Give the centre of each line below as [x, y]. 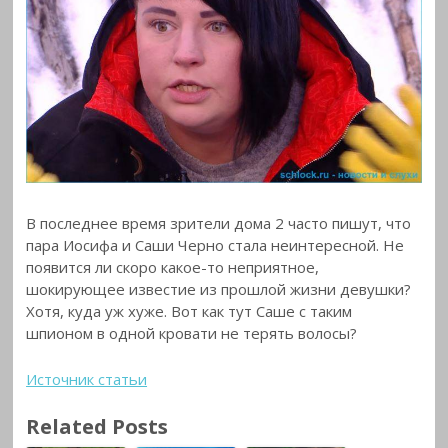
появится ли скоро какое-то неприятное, [173, 266]
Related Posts [97, 425]
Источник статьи [87, 379]
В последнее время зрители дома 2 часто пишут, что [219, 222]
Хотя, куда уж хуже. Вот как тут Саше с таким [189, 310]
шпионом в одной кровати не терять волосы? [192, 332]
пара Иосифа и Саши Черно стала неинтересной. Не [215, 244]
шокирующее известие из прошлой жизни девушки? [219, 288]
